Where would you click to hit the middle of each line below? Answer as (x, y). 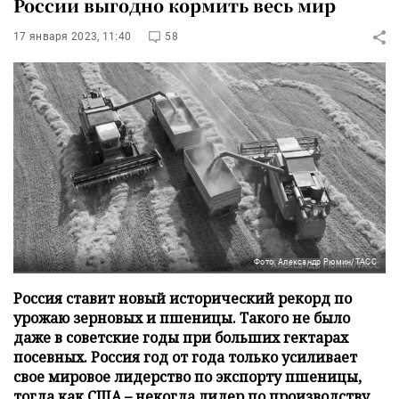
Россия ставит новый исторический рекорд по (183, 298)
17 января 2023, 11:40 (73, 37)
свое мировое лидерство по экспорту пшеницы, (187, 376)
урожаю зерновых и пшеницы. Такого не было (182, 318)
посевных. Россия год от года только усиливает (185, 357)
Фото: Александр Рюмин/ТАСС (315, 261)
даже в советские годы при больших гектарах (181, 337)
